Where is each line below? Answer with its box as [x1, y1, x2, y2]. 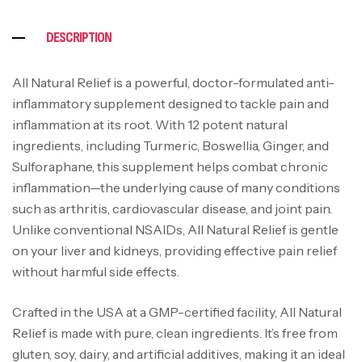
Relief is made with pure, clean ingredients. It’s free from [12, 324, 338, 341]
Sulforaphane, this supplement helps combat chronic [12, 158, 328, 175]
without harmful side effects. [12, 263, 179, 280]
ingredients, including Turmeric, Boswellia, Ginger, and [12, 137, 329, 154]
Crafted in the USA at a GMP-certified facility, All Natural [12, 303, 342, 320]
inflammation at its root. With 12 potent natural [12, 116, 288, 133]
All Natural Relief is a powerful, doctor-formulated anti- [12, 74, 335, 90]
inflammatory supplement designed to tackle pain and [12, 95, 329, 112]
